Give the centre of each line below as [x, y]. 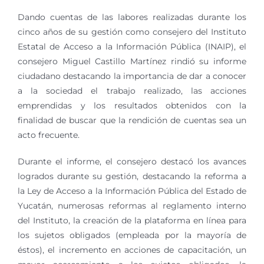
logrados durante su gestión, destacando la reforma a [132, 176]
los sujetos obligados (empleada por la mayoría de [132, 235]
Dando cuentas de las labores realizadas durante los [132, 17]
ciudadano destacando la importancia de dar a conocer [132, 76]
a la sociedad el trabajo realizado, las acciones [132, 91]
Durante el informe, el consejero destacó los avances [132, 161]
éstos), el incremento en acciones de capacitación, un [132, 250]
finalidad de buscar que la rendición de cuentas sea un [132, 120]
